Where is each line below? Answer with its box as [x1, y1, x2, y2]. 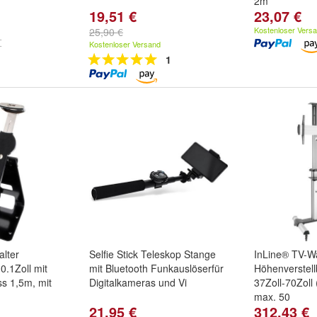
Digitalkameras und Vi [89, 275, 187, 289]
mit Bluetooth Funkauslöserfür [89, 261, 224, 275]
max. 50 [254, 289, 290, 304]
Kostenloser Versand [89, 38, 161, 50]
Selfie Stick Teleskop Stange [89, 247, 216, 261]
